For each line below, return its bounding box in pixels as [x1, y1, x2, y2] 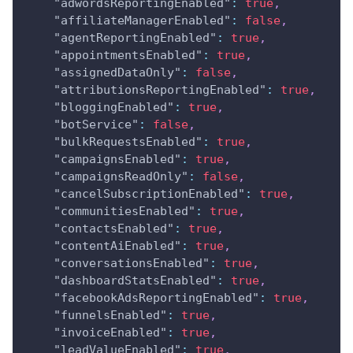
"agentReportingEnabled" [54, 30, 217, 45]
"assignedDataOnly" [54, 65, 181, 80]
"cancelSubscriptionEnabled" [54, 186, 245, 201]
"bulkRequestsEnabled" [54, 134, 203, 149]
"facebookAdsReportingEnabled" [54, 290, 259, 305]
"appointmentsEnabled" [54, 47, 203, 62]
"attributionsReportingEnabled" [54, 82, 266, 97]
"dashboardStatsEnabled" [54, 273, 217, 288]
